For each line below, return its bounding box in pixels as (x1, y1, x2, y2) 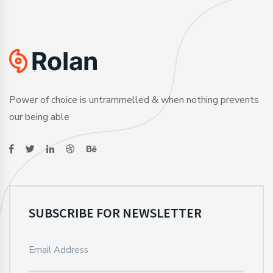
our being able (9, 110, 69, 124)
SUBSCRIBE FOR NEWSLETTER (29, 204, 202, 221)
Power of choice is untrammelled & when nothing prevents (9, 93, 259, 107)
